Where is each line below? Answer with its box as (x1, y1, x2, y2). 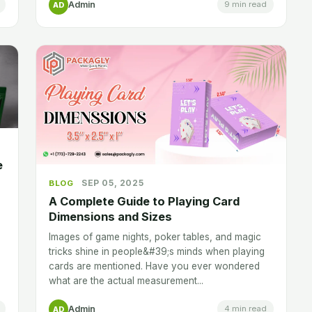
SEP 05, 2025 (81, 177, 144, 188)
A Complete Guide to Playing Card (49, 194, 240, 208)
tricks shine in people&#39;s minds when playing (49, 245, 265, 257)
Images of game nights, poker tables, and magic (49, 231, 261, 242)
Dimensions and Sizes (49, 209, 172, 224)
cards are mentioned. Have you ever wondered (49, 260, 260, 272)
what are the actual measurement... (49, 274, 203, 286)
